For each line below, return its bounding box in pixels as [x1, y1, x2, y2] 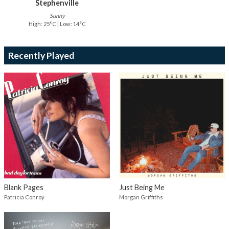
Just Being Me [119, 183, 165, 192]
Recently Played [8, 50, 74, 61]
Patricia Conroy [4, 194, 44, 201]
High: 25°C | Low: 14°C [28, 20, 86, 28]
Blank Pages [4, 183, 43, 192]
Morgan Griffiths [119, 194, 163, 201]
